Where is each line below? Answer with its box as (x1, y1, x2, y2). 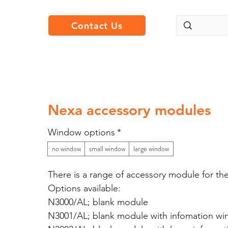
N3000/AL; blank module (47, 196, 148, 208)
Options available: (47, 183, 121, 194)
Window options (47, 127, 115, 138)
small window (89, 144, 125, 154)
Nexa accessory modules (47, 101, 211, 119)
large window (133, 144, 169, 154)
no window (51, 144, 81, 154)
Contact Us (71, 19, 123, 32)
